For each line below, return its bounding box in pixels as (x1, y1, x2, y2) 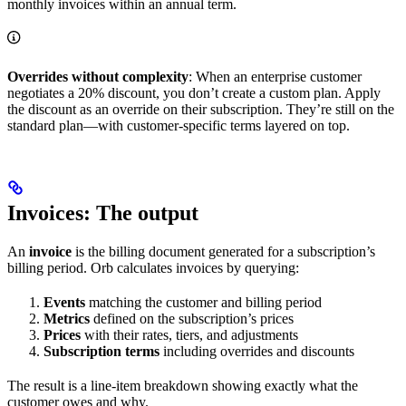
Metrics (43, 311, 90, 327)
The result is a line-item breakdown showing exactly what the (7, 378, 358, 394)
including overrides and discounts (159, 343, 354, 360)
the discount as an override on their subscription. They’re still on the (7, 101, 394, 118)
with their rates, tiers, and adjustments (81, 327, 298, 343)
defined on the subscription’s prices (90, 311, 294, 327)
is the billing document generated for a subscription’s (72, 244, 375, 260)
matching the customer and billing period (85, 295, 322, 311)
